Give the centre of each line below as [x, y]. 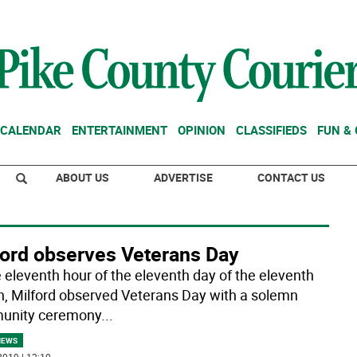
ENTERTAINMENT [120, 130]
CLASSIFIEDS [271, 130]
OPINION [202, 130]
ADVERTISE [183, 177]
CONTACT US [291, 177]
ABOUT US [82, 177]
